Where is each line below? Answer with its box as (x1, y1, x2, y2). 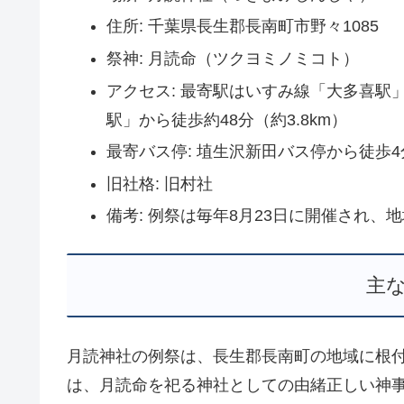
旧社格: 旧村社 (106, 174, 213, 193)
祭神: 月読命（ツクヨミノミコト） (106, 49, 359, 68)
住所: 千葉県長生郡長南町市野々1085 (106, 17, 379, 36)
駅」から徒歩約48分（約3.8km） (106, 110, 347, 129)
